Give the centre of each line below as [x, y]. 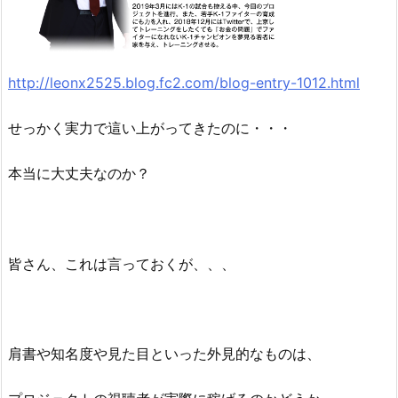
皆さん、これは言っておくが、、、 [122, 263]
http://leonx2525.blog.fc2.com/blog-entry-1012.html [184, 83]
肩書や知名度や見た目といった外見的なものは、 [164, 354]
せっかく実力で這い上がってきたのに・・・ [150, 128]
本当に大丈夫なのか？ [79, 173]
